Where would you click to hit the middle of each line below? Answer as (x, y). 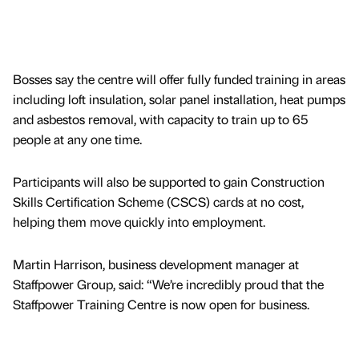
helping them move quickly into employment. (139, 221)
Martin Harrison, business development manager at (156, 264)
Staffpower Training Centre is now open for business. (161, 304)
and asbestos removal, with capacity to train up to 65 (160, 119)
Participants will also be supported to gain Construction (169, 181)
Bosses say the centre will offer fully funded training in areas (179, 79)
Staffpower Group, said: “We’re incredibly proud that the (168, 284)
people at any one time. (79, 139)
